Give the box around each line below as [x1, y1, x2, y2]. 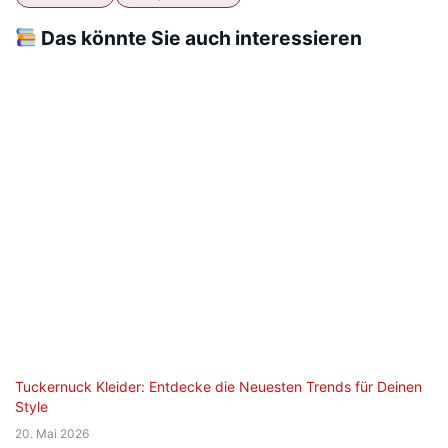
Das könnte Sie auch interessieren [36, 25, 362, 50]
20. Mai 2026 [15, 426, 89, 442]
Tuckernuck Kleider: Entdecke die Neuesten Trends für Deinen [15, 378, 422, 396]
